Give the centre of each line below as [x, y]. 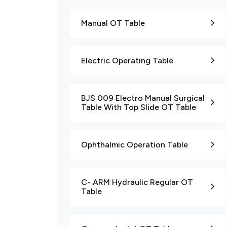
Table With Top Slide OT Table [139, 107]
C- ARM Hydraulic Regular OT [137, 182]
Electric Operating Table [127, 61]
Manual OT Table [113, 23]
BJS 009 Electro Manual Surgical [143, 98]
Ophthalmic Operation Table [135, 145]
